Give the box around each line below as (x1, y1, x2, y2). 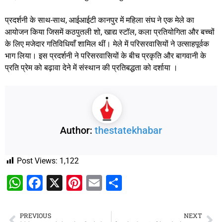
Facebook (43, 173, 111, 193)
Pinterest (82, 173, 146, 193)
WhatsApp (23, 173, 96, 193)
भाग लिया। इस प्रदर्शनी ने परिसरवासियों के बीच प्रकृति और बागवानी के (5, 51, 206, 61)
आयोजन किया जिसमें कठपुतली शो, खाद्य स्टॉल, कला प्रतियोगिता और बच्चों (5, 27, 215, 37)
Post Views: (17, 156, 57, 166)
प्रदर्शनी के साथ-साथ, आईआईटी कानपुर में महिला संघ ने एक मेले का (5, 15, 194, 25)
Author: (60, 124, 95, 137)
